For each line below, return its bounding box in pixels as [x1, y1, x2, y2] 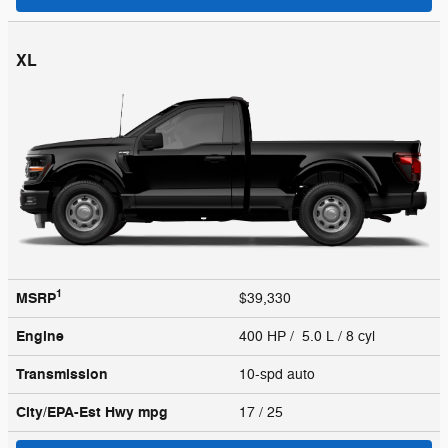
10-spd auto [239, 365, 319, 383]
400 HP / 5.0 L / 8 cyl [239, 327, 379, 345]
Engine [16, 326, 64, 346]
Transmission [16, 364, 108, 384]
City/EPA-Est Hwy [16, 402, 138, 422]
